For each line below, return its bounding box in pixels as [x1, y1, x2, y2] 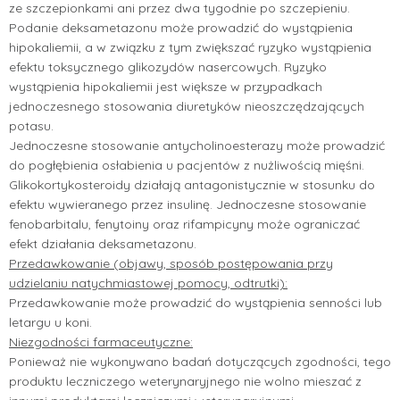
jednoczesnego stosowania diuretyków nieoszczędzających [9, 97, 364, 114]
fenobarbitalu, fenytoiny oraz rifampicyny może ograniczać [9, 215, 360, 232]
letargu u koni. [9, 313, 92, 330]
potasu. [9, 117, 54, 134]
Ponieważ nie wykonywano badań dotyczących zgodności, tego [9, 353, 391, 370]
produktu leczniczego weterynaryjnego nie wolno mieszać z [9, 372, 362, 389]
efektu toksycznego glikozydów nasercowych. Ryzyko [9, 58, 327, 75]
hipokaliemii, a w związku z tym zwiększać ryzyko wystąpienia [9, 38, 371, 55]
